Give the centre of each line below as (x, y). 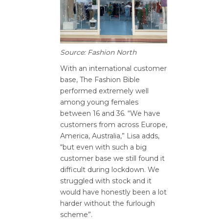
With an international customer (113, 68)
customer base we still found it (112, 158)
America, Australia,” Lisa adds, (110, 136)
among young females (99, 102)
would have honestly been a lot (113, 192)
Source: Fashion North (98, 52)
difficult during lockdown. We (110, 169)
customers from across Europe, (114, 124)
